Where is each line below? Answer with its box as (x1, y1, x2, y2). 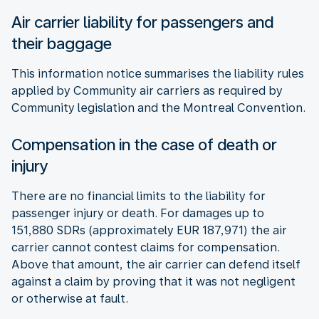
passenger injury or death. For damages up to (11, 206, 264, 220)
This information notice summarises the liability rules (11, 66, 304, 80)
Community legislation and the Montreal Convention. (11, 100, 305, 115)
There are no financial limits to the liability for (11, 189, 266, 203)
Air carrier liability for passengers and (11, 12, 273, 31)
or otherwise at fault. (11, 291, 128, 305)
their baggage (11, 33, 112, 53)
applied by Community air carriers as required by (11, 83, 283, 98)
